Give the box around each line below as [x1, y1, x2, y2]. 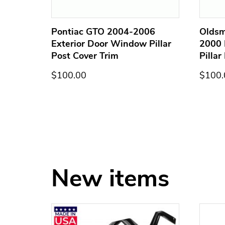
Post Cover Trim [51, 50, 119, 62]
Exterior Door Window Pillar [51, 38, 171, 50]
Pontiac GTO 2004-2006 [51, 26, 155, 38]
